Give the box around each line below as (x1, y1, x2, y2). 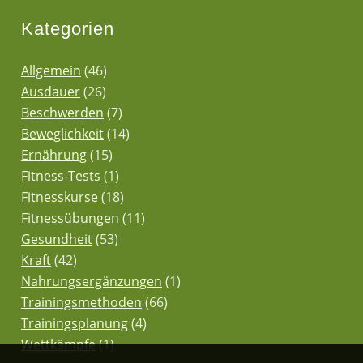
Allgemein (21, 62, 82, 80)
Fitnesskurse (21, 188, 99, 207)
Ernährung (21, 146, 88, 164)
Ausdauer (21, 83, 81, 101)
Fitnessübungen (21, 209, 120, 228)
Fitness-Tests (21, 167, 101, 186)
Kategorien (21, 19, 115, 40)
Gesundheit (21, 230, 93, 249)
